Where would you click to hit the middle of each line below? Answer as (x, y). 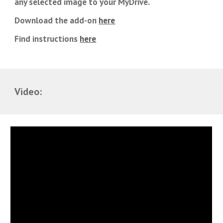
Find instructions (47, 39)
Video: (28, 92)
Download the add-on (57, 20)
